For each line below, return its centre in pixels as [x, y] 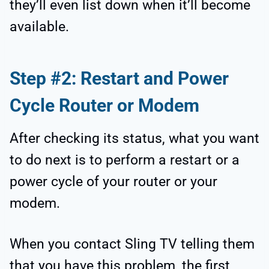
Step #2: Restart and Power [119, 78]
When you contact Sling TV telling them [132, 244]
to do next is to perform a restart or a [125, 160]
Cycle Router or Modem [104, 105]
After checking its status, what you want [134, 138]
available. [39, 26]
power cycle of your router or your [113, 181]
